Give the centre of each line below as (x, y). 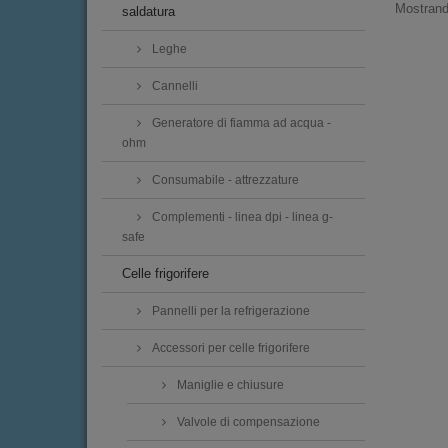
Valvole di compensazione (247, 422)
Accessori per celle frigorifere (229, 348)
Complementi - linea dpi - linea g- (241, 217)
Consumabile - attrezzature (224, 180)
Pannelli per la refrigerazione (229, 311)
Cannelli (173, 86)
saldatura (148, 12)
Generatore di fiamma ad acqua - (240, 123)
